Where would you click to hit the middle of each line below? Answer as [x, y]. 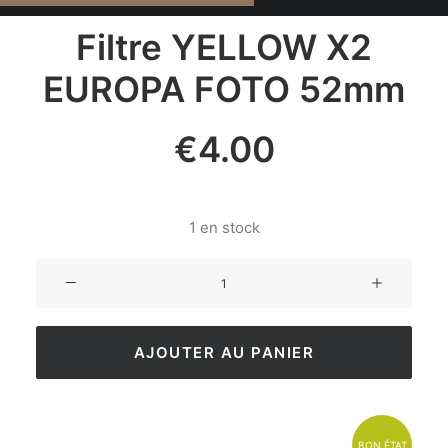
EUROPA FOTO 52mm [224, 89]
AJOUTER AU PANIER [224, 352]
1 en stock [224, 227]
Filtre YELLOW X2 [224, 47]
